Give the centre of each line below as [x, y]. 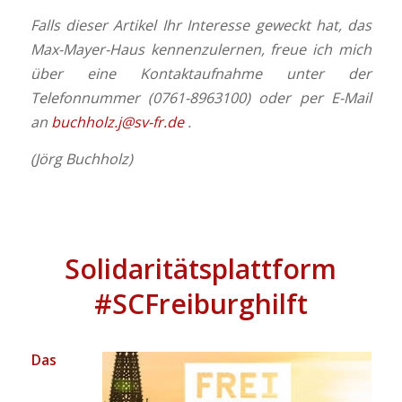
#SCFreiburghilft [201, 304]
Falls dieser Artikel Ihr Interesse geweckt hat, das [201, 26]
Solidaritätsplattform [201, 269]
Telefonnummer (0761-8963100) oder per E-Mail [201, 98]
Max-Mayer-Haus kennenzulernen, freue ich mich [201, 50]
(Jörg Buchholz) [81, 158]
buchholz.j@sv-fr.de [117, 122]
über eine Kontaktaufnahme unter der [201, 74]
